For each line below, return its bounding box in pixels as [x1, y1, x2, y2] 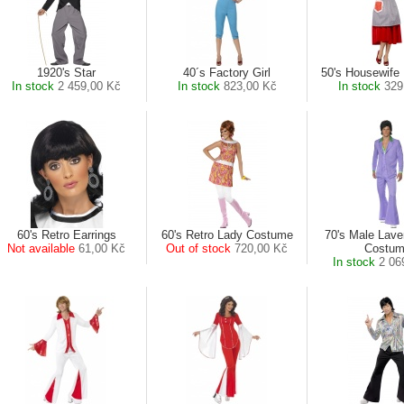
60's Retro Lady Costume [161, 228, 293, 242]
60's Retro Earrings [16, 228, 116, 242]
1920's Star [37, 66, 96, 79]
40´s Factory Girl [183, 66, 271, 79]
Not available [7, 242, 75, 255]
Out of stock [166, 242, 231, 255]
